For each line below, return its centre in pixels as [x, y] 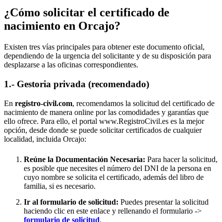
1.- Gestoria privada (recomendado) [77, 84]
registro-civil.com [44, 103]
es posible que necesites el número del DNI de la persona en [117, 168]
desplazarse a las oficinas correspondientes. [71, 65]
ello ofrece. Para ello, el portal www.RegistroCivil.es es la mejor [104, 121]
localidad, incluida [33, 139]
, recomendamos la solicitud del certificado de [143, 103]
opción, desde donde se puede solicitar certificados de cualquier [103, 130]
